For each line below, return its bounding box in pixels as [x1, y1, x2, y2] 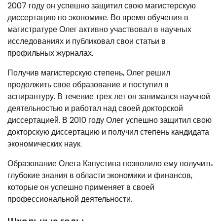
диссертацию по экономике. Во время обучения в [7, 12, 188, 24]
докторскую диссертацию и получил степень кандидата [7, 126, 209, 138]
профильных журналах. [7, 47, 93, 59]
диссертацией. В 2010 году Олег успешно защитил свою [7, 114, 212, 126]
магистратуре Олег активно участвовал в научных [7, 24, 191, 36]
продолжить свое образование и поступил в [7, 79, 169, 91]
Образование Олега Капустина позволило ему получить [7, 158, 213, 170]
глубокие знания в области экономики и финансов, [7, 170, 192, 182]
